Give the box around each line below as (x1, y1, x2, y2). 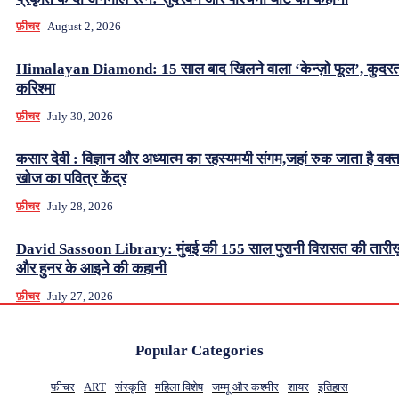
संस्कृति (115, 380, 146, 395)
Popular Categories (135, 342, 264, 360)
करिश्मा (16, 80, 55, 98)
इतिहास (318, 380, 348, 395)
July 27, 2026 (47, 289, 113, 304)
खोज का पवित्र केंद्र (16, 170, 126, 188)
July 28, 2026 (47, 199, 113, 214)
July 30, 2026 (47, 110, 113, 124)
